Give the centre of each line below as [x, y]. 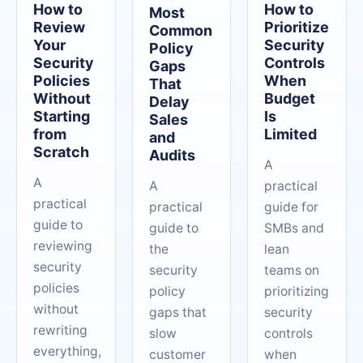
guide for [292, 207]
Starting [62, 116]
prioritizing [297, 291]
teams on [292, 270]
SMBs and [295, 228]
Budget [290, 98]
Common [180, 30]
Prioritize [297, 27]
